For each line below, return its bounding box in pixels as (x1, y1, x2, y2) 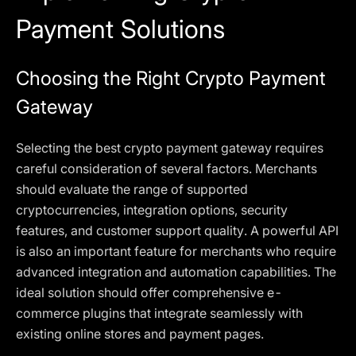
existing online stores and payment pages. (16, 326, 264, 342)
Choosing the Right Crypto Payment (16, 67, 326, 90)
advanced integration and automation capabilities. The (16, 264, 336, 280)
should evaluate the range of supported (16, 181, 248, 197)
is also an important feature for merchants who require (16, 243, 336, 259)
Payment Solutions (16, 14, 225, 44)
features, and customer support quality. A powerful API (16, 222, 339, 238)
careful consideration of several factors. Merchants (16, 161, 317, 176)
